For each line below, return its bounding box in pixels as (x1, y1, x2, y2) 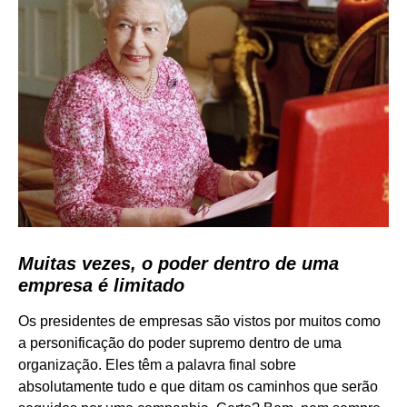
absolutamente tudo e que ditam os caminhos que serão (18, 378, 378, 394)
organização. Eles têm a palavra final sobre (18, 356, 296, 372)
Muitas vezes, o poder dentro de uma (18, 253, 339, 273)
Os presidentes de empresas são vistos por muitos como (18, 313, 381, 329)
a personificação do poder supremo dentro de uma (18, 334, 342, 351)
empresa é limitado (18, 274, 184, 295)
